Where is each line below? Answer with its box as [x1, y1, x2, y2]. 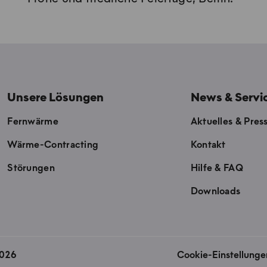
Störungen [7, 163, 55, 173]
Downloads [190, 187, 241, 197]
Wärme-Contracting [7, 140, 99, 150]
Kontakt [190, 140, 226, 150]
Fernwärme [7, 117, 58, 127]
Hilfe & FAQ [190, 163, 243, 173]
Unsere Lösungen [7, 92, 104, 104]
